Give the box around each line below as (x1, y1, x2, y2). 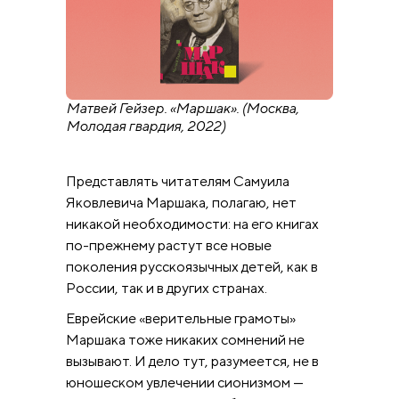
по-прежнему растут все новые (66, 236, 272, 254)
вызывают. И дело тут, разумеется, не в (66, 352, 319, 370)
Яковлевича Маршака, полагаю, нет (66, 193, 297, 211)
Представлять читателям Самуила (66, 172, 289, 190)
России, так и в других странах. (66, 279, 267, 297)
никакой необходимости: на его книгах (66, 215, 319, 232)
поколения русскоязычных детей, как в (66, 257, 318, 275)
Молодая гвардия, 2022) (66, 117, 225, 134)
